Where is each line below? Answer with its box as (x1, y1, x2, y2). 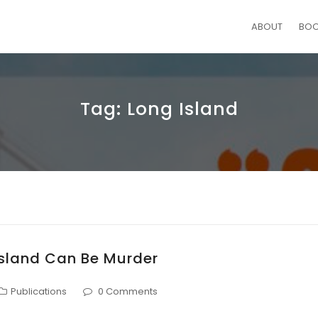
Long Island (126, 97, 238, 121)
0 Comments (98, 284, 158, 298)
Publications (11, 284, 67, 298)
